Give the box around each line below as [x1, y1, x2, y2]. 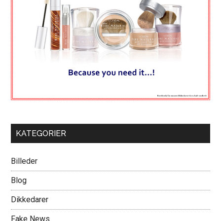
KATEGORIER [16, 128, 67, 138]
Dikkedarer [11, 194, 49, 204]
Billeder [11, 156, 38, 166]
